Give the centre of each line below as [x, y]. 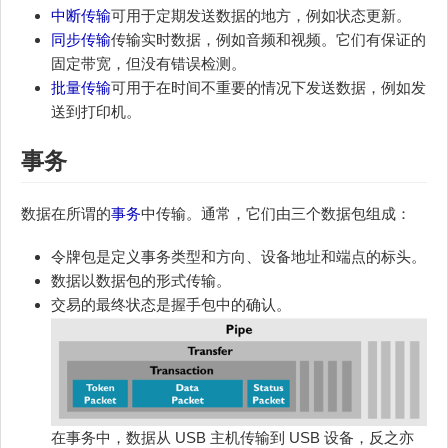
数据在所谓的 [66, 214]
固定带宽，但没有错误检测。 [148, 64]
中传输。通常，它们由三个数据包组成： [276, 214]
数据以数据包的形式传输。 [141, 281]
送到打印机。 [96, 112]
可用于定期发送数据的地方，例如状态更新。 [261, 16]
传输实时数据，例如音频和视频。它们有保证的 [268, 40]
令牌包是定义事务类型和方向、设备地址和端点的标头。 [238, 257]
